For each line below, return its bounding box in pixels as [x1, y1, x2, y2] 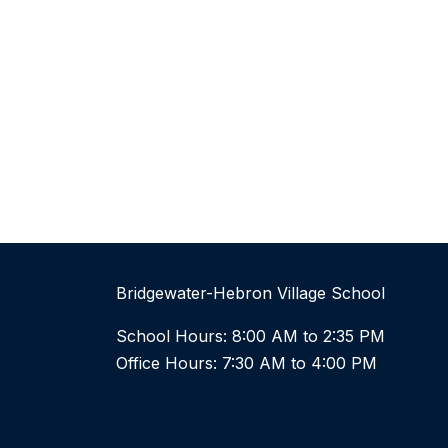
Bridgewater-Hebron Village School [116, 283, 385, 304]
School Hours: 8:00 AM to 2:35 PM [116, 326, 385, 347]
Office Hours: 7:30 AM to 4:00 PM [116, 353, 377, 374]
